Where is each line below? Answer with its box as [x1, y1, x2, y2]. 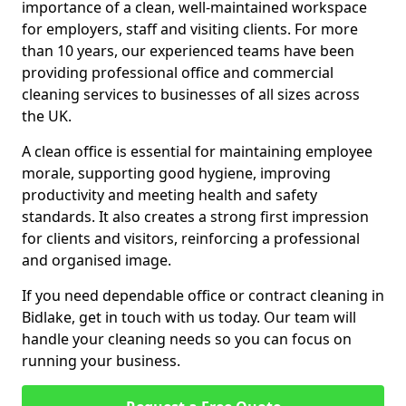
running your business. [22, 351, 180, 371]
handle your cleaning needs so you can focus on [22, 329, 352, 349]
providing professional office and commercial [22, 63, 333, 82]
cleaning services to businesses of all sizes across [22, 84, 360, 104]
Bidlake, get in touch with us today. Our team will [22, 307, 356, 327]
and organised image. [22, 250, 171, 270]
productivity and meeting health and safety [22, 185, 317, 205]
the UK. [22, 106, 72, 126]
